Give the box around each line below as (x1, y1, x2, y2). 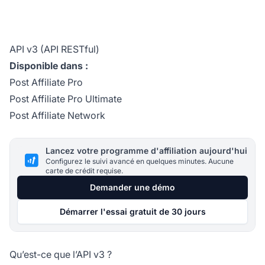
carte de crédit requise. (46, 166, 123, 175)
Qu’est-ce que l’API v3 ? (9, 248, 112, 260)
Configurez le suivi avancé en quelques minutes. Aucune (46, 156, 234, 166)
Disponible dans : (9, 59, 88, 72)
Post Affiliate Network (9, 109, 105, 121)
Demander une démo (90, 182, 175, 192)
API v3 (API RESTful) (9, 43, 99, 55)
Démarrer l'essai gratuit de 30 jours (59, 206, 206, 216)
